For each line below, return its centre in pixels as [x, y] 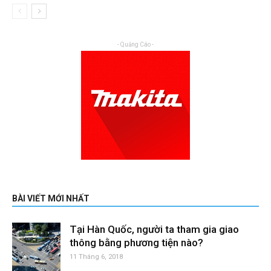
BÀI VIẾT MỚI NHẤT [51, 198]
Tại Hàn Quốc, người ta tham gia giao [154, 229]
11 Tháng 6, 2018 [96, 256]
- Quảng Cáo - [135, 44]
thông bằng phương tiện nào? [136, 242]
